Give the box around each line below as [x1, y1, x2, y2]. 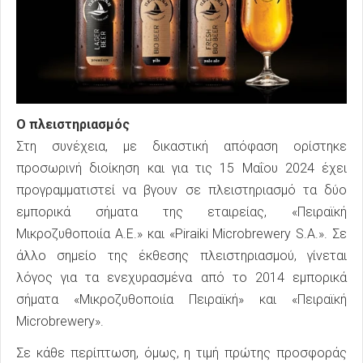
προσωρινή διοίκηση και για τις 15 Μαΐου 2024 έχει [16, 160, 347, 176]
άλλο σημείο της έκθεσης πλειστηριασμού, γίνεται [16, 247, 347, 263]
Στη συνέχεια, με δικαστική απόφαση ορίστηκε [16, 138, 347, 154]
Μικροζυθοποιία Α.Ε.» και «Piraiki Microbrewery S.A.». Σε [16, 225, 347, 241]
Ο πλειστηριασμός [16, 116, 130, 132]
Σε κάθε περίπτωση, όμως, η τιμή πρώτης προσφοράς [16, 344, 347, 361]
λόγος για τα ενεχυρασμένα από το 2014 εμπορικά [16, 269, 347, 285]
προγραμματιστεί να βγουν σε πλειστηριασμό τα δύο [16, 181, 347, 198]
